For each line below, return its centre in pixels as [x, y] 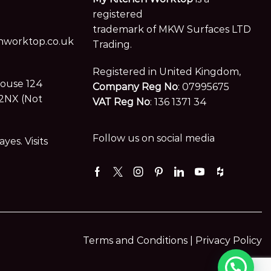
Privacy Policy [229, 240]
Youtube [220, 178]
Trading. [113, 45]
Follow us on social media [154, 139]
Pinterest [181, 178]
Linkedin [199, 178]
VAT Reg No [122, 102]
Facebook [120, 178]
